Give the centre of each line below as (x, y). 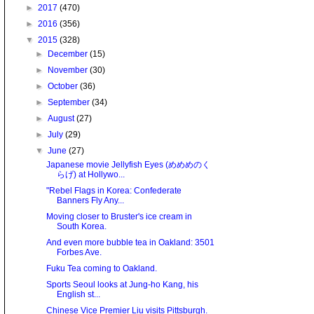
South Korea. (81, 227)
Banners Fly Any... (90, 201)
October (64, 87)
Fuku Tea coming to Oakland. (101, 269)
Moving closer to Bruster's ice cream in (119, 217)
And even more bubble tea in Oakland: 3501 (130, 243)
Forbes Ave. (79, 253)
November (69, 70)
